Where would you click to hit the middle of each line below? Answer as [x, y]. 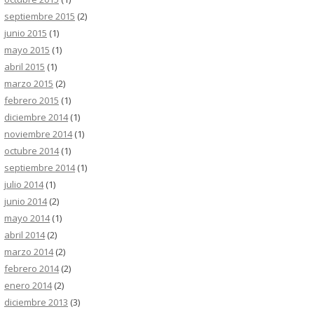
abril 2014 [25, 235]
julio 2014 [24, 184]
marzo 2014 [29, 252]
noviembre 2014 [38, 134]
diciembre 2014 [36, 117]
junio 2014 [26, 201]
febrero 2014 [32, 268]
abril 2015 [25, 67]
